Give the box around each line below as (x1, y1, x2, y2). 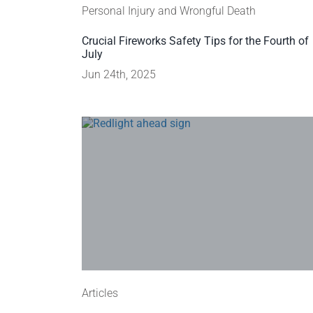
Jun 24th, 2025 (82, 68, 156, 81)
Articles (82, 286, 118, 300)
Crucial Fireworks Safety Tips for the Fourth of (82, 34, 309, 48)
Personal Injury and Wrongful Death (82, 4, 256, 17)
